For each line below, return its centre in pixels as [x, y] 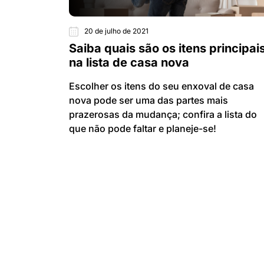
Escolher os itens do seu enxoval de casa [161, 86]
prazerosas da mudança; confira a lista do [163, 115]
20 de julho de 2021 [116, 31]
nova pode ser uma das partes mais [148, 100]
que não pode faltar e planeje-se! [143, 129]
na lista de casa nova [129, 63]
